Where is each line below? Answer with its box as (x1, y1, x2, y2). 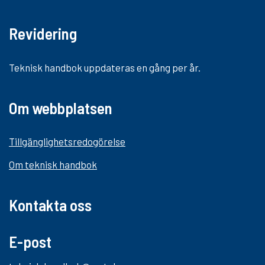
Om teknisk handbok (9, 159, 97, 171)
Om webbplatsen (9, 98, 112, 117)
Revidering (9, 23, 77, 43)
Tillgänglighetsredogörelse (9, 135, 125, 148)
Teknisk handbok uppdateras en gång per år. (9, 61, 201, 73)
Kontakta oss (9, 195, 92, 215)
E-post (9, 232, 51, 251)
